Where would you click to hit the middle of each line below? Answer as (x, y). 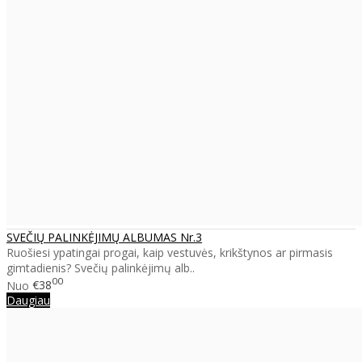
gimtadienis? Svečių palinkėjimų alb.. (101, 267)
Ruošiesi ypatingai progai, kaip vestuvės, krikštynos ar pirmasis (170, 252)
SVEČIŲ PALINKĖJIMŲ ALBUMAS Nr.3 (104, 237)
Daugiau (28, 301)
